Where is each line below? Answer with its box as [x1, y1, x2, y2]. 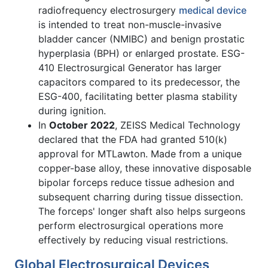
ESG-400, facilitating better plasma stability [38, 90, 237, 102]
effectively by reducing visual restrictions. [38, 233, 228, 246]
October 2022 [49, 118, 115, 131]
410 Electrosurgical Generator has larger [38, 61, 221, 74]
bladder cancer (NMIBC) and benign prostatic [38, 32, 245, 45]
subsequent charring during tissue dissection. [38, 190, 243, 203]
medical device [179, 4, 246, 16]
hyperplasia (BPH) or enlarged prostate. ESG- [38, 47, 245, 59]
